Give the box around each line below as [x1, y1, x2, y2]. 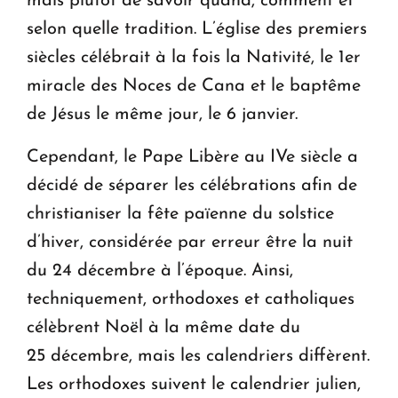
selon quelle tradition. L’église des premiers [27, 20, 367, 38]
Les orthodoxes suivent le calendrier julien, [27, 375, 361, 394]
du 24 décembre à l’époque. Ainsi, [27, 261, 293, 280]
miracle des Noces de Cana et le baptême [27, 76, 361, 95]
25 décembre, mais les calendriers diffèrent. [27, 346, 370, 365]
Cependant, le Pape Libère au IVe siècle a [27, 147, 358, 166]
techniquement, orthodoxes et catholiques [27, 290, 354, 308]
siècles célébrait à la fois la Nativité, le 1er [27, 48, 361, 67]
